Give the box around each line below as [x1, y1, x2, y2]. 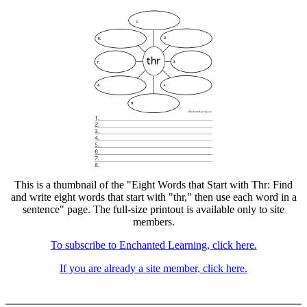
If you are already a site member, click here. [60, 262, 247, 274]
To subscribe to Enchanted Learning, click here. [50, 239, 257, 251]
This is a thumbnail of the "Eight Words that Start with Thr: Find [14, 179, 293, 191]
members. [132, 216, 175, 228]
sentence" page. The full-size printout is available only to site [23, 204, 284, 215]
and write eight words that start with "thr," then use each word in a [10, 191, 297, 203]
